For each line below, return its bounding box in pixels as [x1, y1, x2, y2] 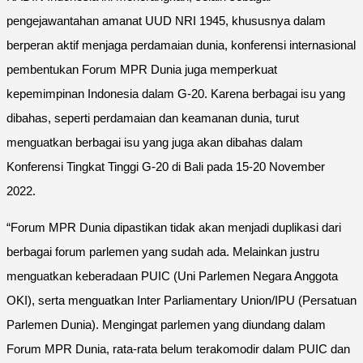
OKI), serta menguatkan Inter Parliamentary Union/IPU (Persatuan [6, 293, 357, 307]
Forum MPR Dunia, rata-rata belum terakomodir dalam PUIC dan [6, 341, 350, 356]
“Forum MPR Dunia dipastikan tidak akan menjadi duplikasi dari [6, 220, 341, 234]
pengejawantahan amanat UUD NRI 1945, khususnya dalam [6, 13, 326, 28]
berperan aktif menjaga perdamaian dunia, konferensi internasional [6, 37, 356, 52]
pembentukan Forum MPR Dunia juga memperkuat [6, 62, 277, 76]
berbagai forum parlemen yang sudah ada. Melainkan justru [6, 244, 319, 258]
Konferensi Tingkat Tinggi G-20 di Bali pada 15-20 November [6, 159, 325, 173]
